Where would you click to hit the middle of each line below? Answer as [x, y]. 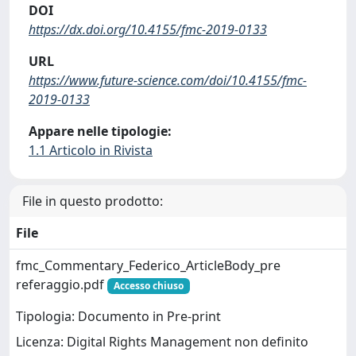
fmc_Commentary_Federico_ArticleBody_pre [148, 265]
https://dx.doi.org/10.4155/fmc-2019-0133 [148, 29]
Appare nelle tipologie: [100, 131]
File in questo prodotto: [93, 201]
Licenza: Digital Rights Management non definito [162, 342]
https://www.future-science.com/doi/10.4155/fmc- [168, 80]
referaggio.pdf [62, 284]
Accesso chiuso [148, 285]
